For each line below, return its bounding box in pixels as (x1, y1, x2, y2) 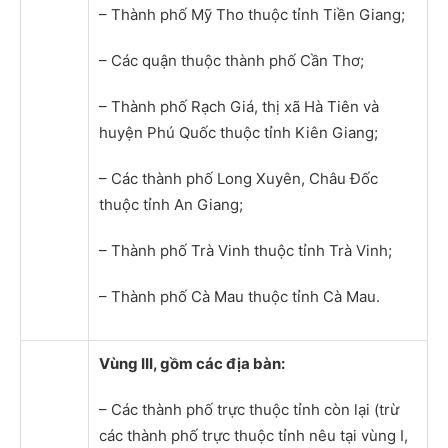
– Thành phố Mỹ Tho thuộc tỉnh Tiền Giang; (99, 4, 405, 24)
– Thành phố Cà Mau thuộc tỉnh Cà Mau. (99, 286, 380, 306)
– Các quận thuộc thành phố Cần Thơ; (99, 50, 364, 70)
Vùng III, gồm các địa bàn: (99, 353, 285, 373)
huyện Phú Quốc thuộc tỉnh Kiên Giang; (99, 122, 378, 142)
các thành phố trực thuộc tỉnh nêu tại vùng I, (99, 425, 408, 445)
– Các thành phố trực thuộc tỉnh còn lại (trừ (99, 399, 399, 419)
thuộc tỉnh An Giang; (99, 194, 243, 214)
